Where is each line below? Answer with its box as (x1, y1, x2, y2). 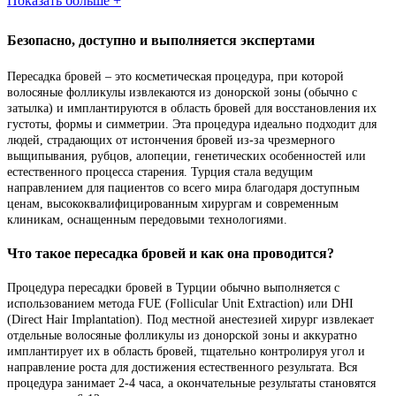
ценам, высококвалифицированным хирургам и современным (7, 196, 339, 210)
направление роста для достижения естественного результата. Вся (7, 361, 357, 375)
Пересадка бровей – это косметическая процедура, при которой (7, 69, 344, 83)
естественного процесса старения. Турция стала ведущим (7, 164, 313, 179)
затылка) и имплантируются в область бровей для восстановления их (7, 101, 377, 115)
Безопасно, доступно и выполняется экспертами (7, 32, 315, 48)
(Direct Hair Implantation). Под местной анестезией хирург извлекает (7, 313, 374, 327)
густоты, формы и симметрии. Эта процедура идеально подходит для (7, 117, 377, 131)
